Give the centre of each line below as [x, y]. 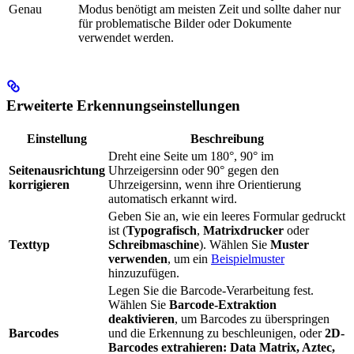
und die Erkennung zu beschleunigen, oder [217, 333]
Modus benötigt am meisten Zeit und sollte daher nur [209, 9]
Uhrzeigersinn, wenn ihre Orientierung [205, 185]
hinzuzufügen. [144, 273]
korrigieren [39, 185]
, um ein [189, 259]
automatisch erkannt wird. [173, 199]
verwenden [138, 259]
